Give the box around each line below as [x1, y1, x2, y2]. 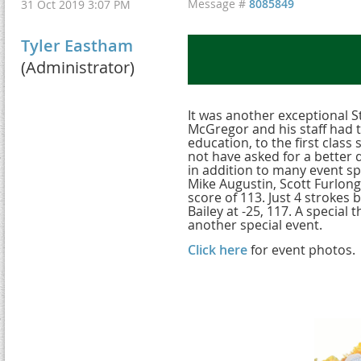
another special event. [188, 216, 322, 234]
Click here [188, 241, 247, 259]
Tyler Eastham [21, 35, 133, 56]
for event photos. [247, 241, 355, 259]
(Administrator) [21, 56, 135, 78]
